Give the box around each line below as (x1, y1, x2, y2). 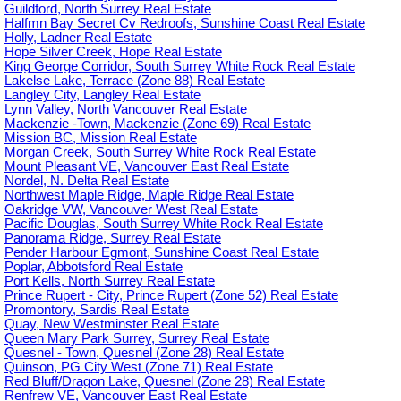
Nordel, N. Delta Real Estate (4, 174, 169, 189)
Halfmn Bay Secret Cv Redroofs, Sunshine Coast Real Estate (4, 16, 365, 31)
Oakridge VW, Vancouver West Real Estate (4, 202, 258, 218)
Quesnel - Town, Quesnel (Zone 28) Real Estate (4, 346, 284, 361)
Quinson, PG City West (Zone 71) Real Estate (4, 360, 273, 375)
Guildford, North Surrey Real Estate (4, 2, 211, 17)
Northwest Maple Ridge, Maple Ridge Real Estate (4, 188, 294, 203)
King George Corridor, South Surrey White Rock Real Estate (4, 59, 355, 74)
